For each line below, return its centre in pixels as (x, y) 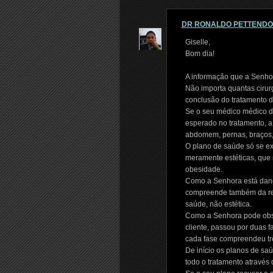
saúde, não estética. (218, 204)
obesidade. (204, 169)
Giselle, (197, 42)
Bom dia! (200, 54)
